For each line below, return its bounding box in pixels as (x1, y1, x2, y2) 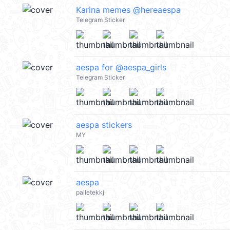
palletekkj (76, 188, 104, 197)
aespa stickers (76, 120, 132, 130)
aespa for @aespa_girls (76, 62, 166, 73)
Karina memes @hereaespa (76, 5, 181, 15)
